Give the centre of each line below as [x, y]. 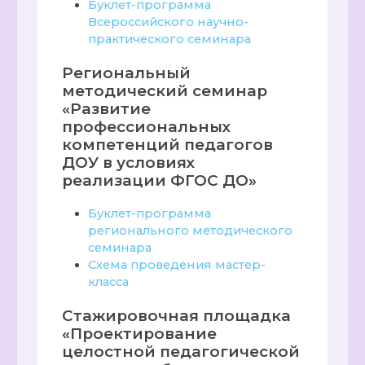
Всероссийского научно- [169, 22]
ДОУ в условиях [129, 163]
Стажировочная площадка [177, 316]
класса [109, 282]
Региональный [127, 73]
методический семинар [165, 91]
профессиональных [147, 127]
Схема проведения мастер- [177, 265]
